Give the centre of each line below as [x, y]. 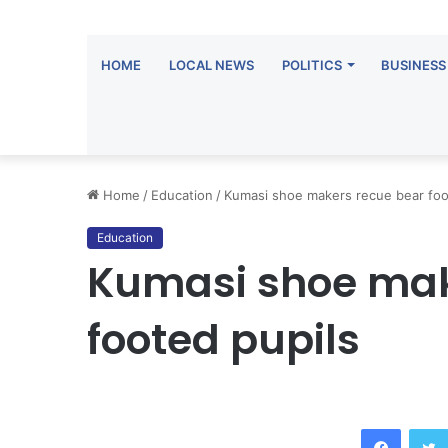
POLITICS [312, 65]
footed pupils [223, 339]
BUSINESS [413, 65]
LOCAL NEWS [211, 65]
